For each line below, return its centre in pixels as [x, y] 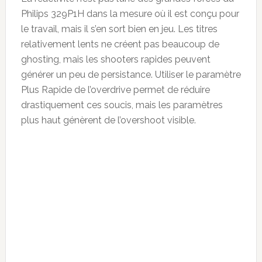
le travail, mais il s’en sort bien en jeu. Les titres [119, 29]
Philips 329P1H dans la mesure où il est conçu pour [130, 13]
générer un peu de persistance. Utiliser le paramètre [131, 74]
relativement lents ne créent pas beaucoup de [120, 44]
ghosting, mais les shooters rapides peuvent [116, 59]
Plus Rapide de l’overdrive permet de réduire [115, 89]
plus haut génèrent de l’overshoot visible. [108, 120]
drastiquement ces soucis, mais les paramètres [122, 105]
